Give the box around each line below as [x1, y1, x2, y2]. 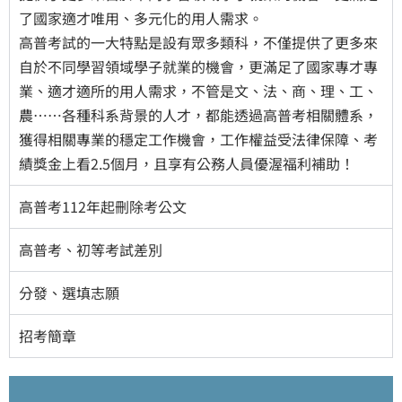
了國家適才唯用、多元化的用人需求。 [19, 6, 263, 29]
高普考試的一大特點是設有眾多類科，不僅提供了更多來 [19, 31, 378, 53]
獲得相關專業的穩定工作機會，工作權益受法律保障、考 [19, 127, 378, 150]
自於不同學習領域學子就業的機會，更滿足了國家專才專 [19, 55, 378, 77]
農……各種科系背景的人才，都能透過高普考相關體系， [19, 103, 378, 126]
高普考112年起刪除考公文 [19, 195, 187, 217]
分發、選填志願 [19, 281, 119, 303]
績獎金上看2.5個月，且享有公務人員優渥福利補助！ [19, 152, 354, 174]
